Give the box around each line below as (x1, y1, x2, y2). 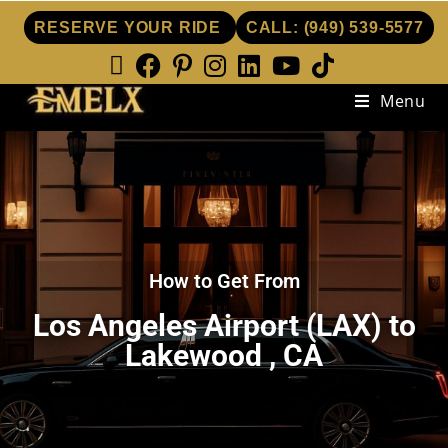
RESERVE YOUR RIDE (34, 19, 226, 36)
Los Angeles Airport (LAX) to (32, 308, 416, 343)
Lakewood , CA (125, 338, 323, 373)
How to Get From (148, 269, 300, 293)
